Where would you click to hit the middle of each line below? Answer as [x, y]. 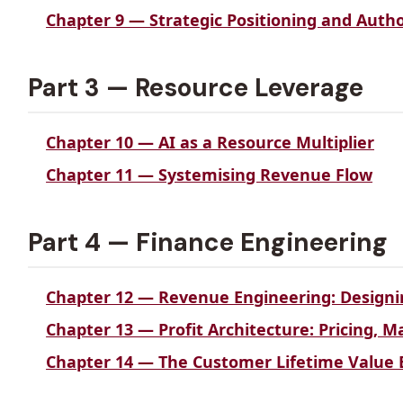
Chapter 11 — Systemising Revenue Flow [210, 175]
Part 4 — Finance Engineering [208, 242]
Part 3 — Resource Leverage [196, 88]
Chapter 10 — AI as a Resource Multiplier [210, 142]
